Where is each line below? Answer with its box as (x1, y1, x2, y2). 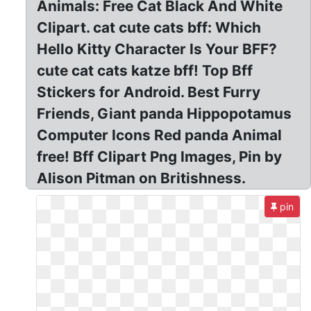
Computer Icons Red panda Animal (37, 126, 283, 144)
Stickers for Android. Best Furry (37, 83, 261, 101)
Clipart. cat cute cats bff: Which (37, 19, 262, 36)
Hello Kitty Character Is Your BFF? (37, 40, 278, 58)
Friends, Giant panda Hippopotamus (37, 105, 292, 122)
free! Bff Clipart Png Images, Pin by (37, 148, 283, 165)
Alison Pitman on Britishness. (37, 169, 246, 187)
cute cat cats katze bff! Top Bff (37, 62, 253, 79)
